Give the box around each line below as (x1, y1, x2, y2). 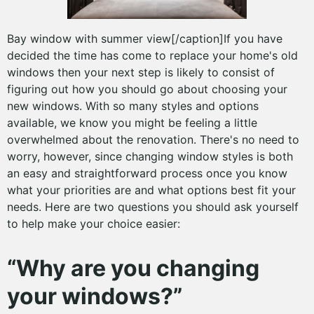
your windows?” (7, 282, 182, 310)
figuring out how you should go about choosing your (7, 82, 287, 96)
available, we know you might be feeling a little (7, 116, 257, 130)
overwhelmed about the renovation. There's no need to (7, 132, 299, 146)
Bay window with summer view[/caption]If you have (7, 32, 282, 46)
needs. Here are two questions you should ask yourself (7, 200, 299, 214)
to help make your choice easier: (7, 217, 180, 231)
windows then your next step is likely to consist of (7, 65, 275, 79)
